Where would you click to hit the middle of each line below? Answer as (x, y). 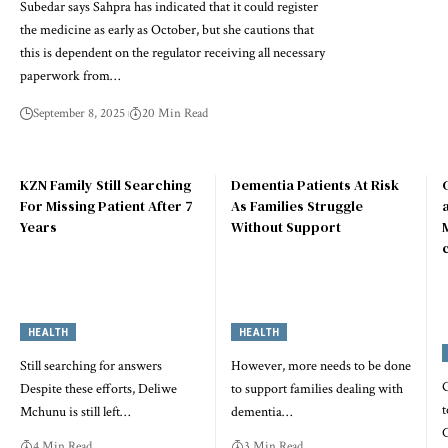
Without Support (285, 227)
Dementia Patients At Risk (314, 185)
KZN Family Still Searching (105, 185)
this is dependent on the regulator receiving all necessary (172, 53)
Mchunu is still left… (75, 411)
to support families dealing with (316, 388)
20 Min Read (175, 113)
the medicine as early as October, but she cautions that (167, 30)
